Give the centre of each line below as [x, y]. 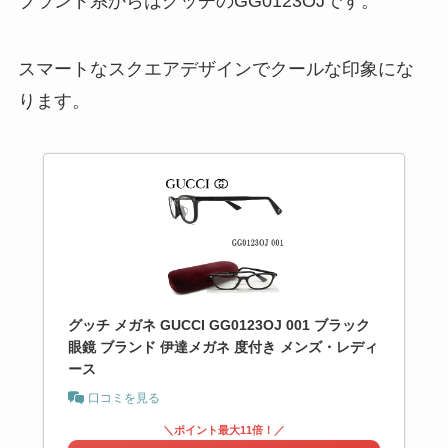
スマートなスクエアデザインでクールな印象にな [215, 68]
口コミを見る [123, 397]
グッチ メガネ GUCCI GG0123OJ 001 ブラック [218, 324]
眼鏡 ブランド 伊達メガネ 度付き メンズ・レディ [222, 346]
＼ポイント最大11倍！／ [224, 429]
